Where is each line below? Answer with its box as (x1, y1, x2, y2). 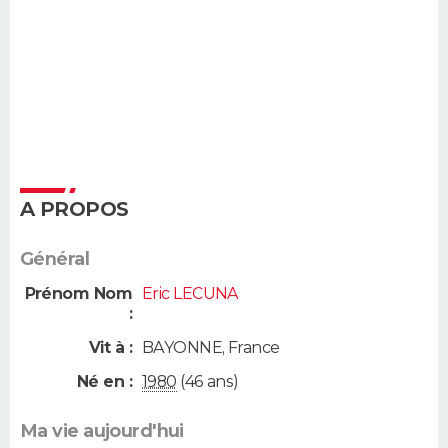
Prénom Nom (24, 284, 132, 304)
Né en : (76, 371, 132, 391)
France (227, 337, 280, 357)
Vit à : (88, 337, 132, 357)
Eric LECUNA (142, 284, 239, 304)
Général (20, 248, 90, 271)
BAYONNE (142, 337, 223, 357)
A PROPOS (20, 197, 129, 222)
